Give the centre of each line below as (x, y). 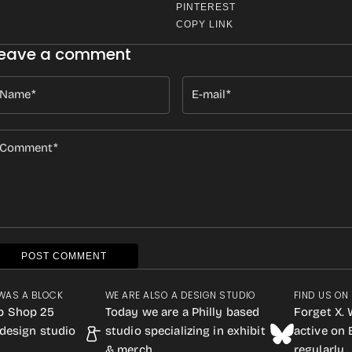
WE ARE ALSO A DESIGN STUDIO (181, 295)
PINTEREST (206, 7)
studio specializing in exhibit (185, 331)
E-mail (209, 94)
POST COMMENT (64, 256)
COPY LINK (205, 24)
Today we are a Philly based (183, 312)
